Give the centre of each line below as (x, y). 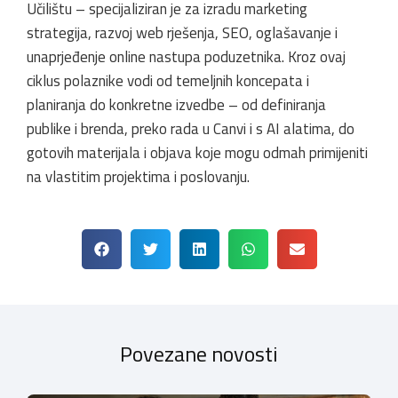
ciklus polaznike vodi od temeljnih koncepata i (168, 80)
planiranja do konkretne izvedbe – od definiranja (176, 104)
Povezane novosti (199, 353)
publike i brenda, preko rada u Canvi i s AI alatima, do (191, 128)
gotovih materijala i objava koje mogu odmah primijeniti (197, 152)
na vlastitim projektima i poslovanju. (138, 176)
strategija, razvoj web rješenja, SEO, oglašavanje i (182, 32)
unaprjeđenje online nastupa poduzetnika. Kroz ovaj (186, 56)
